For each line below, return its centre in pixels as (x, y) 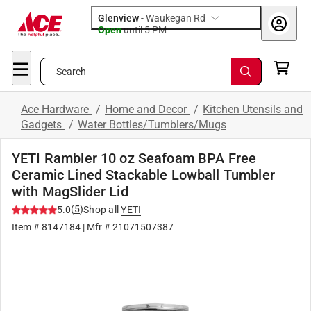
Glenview (118, 18)
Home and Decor (147, 109)
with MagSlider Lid (70, 192)
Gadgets (43, 125)
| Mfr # (96, 227)
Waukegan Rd (176, 18)
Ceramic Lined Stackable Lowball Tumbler (143, 175)
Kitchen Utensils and (253, 109)
